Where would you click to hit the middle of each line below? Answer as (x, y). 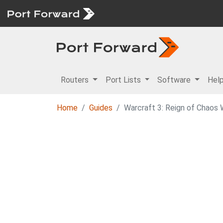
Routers (76, 80)
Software (175, 80)
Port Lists (124, 80)
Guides (101, 108)
